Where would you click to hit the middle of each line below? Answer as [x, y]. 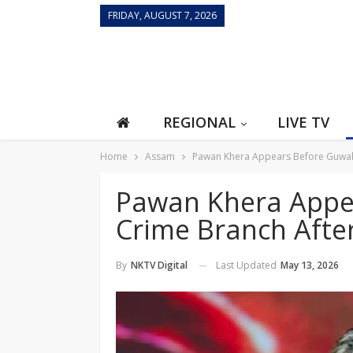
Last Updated [247, 265]
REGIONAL [199, 122]
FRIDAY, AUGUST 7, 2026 [162, 15]
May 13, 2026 [310, 265]
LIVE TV [303, 122]
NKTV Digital [159, 266]
